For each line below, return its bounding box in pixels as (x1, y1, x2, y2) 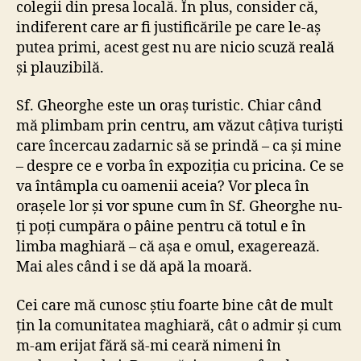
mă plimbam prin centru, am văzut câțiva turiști (16, 117, 343, 136)
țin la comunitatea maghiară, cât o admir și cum (16, 316, 342, 335)
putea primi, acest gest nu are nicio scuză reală (16, 38, 334, 57)
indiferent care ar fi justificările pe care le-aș (16, 18, 321, 37)
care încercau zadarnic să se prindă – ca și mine (16, 137, 342, 156)
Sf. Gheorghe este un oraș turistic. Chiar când (16, 97, 322, 116)
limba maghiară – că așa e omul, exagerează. (16, 238, 320, 257)
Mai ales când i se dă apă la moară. (16, 258, 259, 277)
